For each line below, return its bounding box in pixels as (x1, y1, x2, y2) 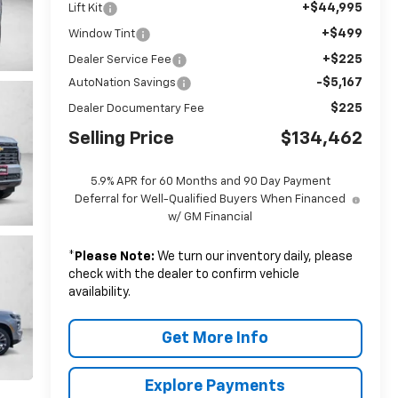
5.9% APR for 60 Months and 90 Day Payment (90, 175, 330, 187)
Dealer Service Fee (68, 53, 171, 66)
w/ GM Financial (168, 211, 253, 223)
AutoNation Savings (68, 76, 176, 89)
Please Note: (74, 250, 155, 263)
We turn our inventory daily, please (154, 250, 353, 263)
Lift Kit (68, 2, 102, 14)
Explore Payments (145, 378, 286, 394)
